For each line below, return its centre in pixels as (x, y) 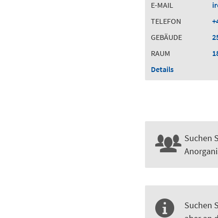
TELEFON (166, 21)
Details (162, 69)
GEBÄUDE (166, 37)
